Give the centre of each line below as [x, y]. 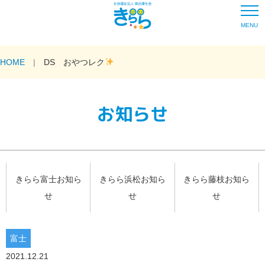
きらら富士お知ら [48, 180]
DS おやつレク [74, 62]
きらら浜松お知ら [132, 180]
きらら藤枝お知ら [217, 180]
